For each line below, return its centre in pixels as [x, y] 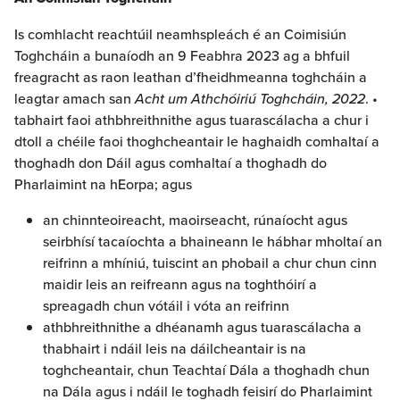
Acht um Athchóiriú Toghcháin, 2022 [250, 98]
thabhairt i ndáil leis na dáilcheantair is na [175, 348]
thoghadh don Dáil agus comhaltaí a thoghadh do [171, 162]
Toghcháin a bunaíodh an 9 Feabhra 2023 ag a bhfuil [182, 55]
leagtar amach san [75, 98]
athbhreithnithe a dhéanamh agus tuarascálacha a [202, 326]
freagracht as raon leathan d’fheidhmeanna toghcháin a [191, 76]
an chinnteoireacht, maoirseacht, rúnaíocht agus [195, 219]
